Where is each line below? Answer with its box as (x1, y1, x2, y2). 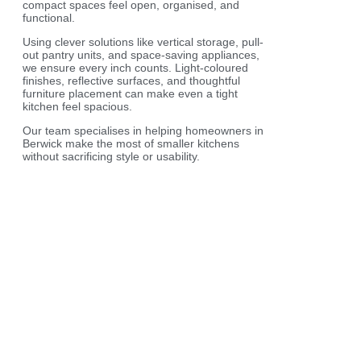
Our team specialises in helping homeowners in (23, 123, 263, 137)
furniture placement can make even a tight (23, 86, 238, 100)
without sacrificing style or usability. (23, 149, 200, 163)
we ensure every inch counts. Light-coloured (23, 60, 248, 74)
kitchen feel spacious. (23, 99, 132, 113)
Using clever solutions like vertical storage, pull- (23, 35, 263, 48)
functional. (23, 10, 75, 24)
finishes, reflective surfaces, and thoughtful (23, 73, 240, 87)
